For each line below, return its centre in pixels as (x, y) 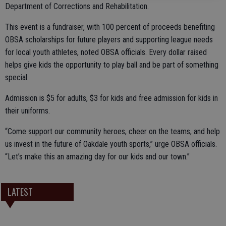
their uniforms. (27, 111)
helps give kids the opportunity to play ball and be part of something (112, 65)
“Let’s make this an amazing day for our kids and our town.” (97, 157)
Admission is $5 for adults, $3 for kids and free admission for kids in (111, 98)
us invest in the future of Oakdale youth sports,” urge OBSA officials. (111, 144)
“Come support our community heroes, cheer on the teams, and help (112, 131)
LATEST (20, 192)
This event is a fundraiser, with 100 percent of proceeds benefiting (110, 27)
